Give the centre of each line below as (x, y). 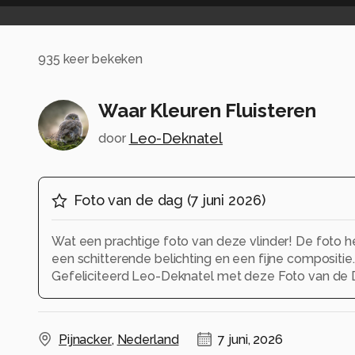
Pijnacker (85, 340)
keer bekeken (101, 59)
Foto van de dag (129, 200)
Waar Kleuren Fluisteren (208, 111)
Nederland (148, 340)
